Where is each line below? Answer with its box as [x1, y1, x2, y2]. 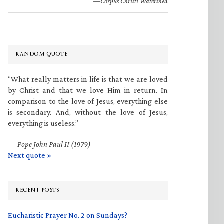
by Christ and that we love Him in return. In [8, 86, 168, 94]
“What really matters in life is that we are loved [8, 75, 168, 83]
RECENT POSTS [15, 183, 59, 197]
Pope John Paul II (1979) [17, 140, 91, 148]
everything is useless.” [8, 119, 78, 127]
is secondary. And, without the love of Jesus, [8, 108, 168, 116]
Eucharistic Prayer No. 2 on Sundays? [8, 211, 127, 219]
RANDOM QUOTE [15, 47, 67, 61]
